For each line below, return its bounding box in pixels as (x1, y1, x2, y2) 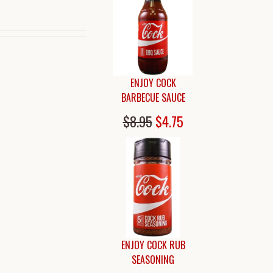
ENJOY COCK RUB (121, 237, 185, 252)
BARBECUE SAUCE (121, 90, 185, 105)
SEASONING (132, 252, 174, 267)
